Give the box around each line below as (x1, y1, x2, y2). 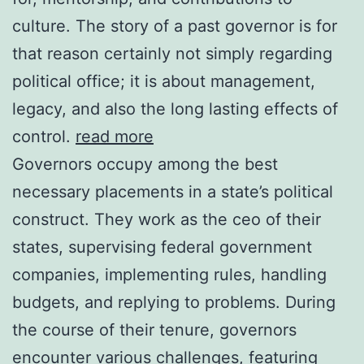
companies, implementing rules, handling (12, 264, 327, 284)
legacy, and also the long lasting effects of (12, 98, 338, 119)
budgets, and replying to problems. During (12, 292, 336, 312)
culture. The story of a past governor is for (12, 15, 337, 36)
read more (76, 126, 154, 146)
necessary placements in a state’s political (12, 181, 333, 201)
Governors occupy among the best (12, 154, 278, 174)
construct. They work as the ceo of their (12, 209, 321, 229)
